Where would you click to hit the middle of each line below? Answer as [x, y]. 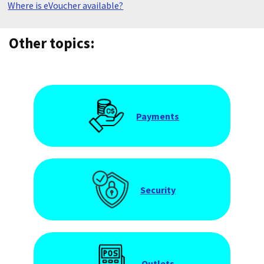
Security [158, 189]
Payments [158, 116]
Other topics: [52, 43]
